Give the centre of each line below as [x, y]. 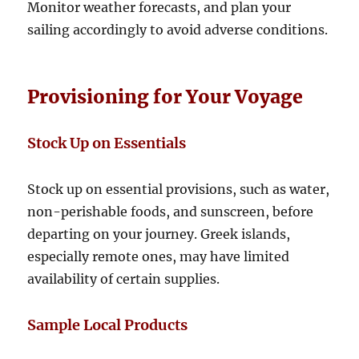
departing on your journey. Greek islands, [159, 234]
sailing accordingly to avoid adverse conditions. [178, 29]
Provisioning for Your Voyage [165, 96]
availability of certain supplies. [124, 278]
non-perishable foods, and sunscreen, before [171, 211]
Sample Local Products [108, 325]
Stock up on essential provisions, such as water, [179, 189]
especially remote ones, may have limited [159, 256]
